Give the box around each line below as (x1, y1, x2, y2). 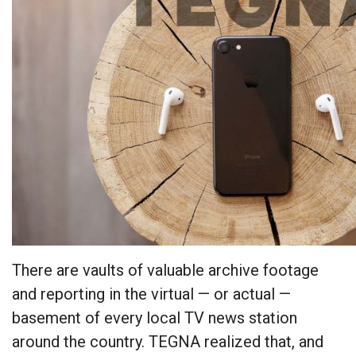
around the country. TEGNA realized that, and (12, 332, 323, 352)
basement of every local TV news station (12, 308, 297, 328)
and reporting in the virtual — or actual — (12, 284, 291, 304)
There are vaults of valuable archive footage (12, 261, 319, 281)
